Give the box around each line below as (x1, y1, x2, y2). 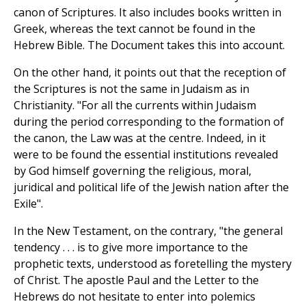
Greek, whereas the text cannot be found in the (14, 21, 255, 37)
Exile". (14, 196, 43, 212)
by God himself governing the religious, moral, (14, 163, 251, 179)
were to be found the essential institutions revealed (14, 147, 278, 163)
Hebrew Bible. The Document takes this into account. (14, 38, 285, 53)
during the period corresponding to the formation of (14, 114, 284, 130)
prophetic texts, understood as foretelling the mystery (14, 256, 292, 272)
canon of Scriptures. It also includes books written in (14, 5, 281, 20)
